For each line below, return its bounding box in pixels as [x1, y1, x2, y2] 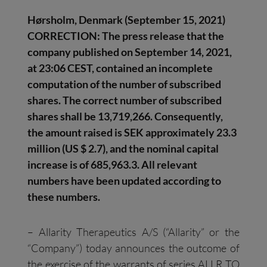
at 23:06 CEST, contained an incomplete [27, 61, 213, 75]
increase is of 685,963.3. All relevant [27, 158, 198, 172]
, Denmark [74, 13, 123, 27]
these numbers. [27, 190, 101, 204]
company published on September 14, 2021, [27, 45, 232, 59]
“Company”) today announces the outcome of [27, 241, 240, 255]
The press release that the [102, 29, 225, 43]
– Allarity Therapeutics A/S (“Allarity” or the [27, 225, 240, 239]
